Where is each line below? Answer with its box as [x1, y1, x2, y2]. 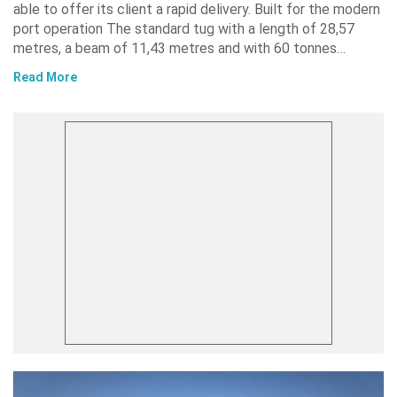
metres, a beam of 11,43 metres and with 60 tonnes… [13, 40, 346, 57]
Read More [13, 70, 77, 84]
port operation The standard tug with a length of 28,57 [13, 20, 354, 37]
